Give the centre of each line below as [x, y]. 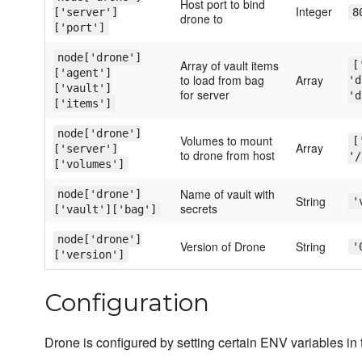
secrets [199, 209]
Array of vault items [229, 66]
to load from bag [222, 80]
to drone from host [227, 156]
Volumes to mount [226, 141]
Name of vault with [227, 194]
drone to [202, 19]
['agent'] [82, 73]
